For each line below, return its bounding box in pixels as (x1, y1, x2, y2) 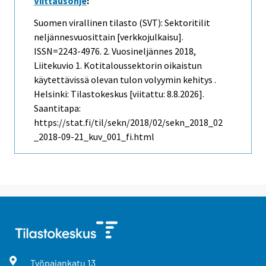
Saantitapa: (34, 102, 81, 115)
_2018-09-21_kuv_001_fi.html (34, 131, 154, 143)
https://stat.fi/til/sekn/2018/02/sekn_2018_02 (34, 116, 223, 129)
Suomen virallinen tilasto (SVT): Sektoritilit (34, 17, 210, 29)
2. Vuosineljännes (103, 45, 173, 58)
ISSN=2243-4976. (34, 45, 103, 58)
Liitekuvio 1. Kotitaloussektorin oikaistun (34, 59, 202, 72)
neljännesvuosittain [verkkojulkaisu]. (34, 31, 183, 43)
